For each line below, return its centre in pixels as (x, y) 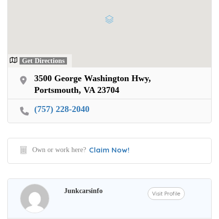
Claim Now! (109, 150)
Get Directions (43, 61)
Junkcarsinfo (83, 191)
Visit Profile (166, 193)
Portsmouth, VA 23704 (77, 90)
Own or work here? (59, 150)
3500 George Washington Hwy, (93, 78)
